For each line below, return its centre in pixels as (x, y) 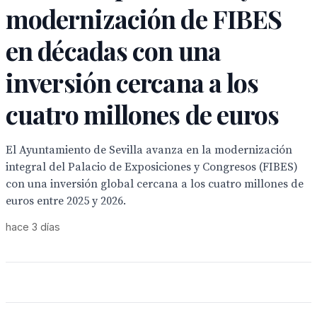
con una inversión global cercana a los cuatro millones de (155, 184)
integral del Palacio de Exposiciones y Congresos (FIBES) (152, 167)
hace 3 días (33, 227)
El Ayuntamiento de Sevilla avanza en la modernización (149, 150)
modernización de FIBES (144, 18)
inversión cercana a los (132, 82)
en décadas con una (113, 50)
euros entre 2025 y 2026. (66, 201)
